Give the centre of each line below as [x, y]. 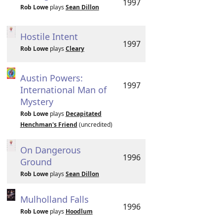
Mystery [37, 102]
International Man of [63, 90]
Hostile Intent [49, 37]
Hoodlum [79, 211]
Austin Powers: [51, 78]
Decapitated [83, 114]
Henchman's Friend [49, 125]
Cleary [75, 49]
